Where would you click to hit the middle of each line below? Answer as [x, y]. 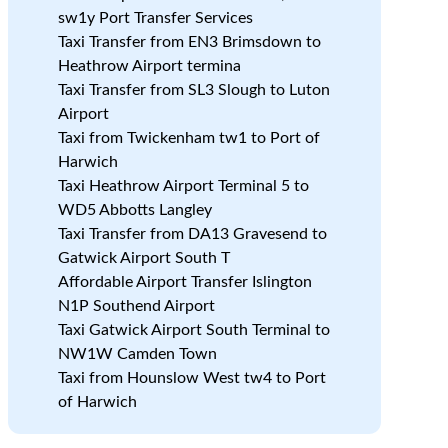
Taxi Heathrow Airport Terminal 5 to [183, 186]
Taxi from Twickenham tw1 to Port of [188, 138]
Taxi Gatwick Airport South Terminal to [193, 330]
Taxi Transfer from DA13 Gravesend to [192, 234]
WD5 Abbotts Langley [134, 210]
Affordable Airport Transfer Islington [184, 282]
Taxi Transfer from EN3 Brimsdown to [189, 42]
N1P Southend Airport [136, 306]
